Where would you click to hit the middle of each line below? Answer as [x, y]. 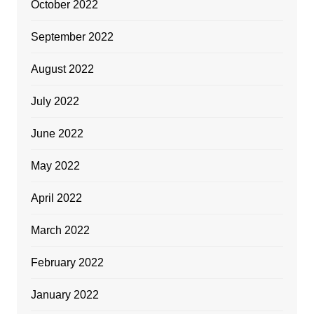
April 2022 [56, 198]
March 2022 [60, 230]
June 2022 [57, 134]
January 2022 [64, 295]
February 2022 [67, 262]
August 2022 [62, 69]
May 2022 [55, 166]
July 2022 [55, 101]
